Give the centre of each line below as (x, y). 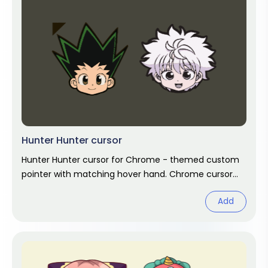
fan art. (37, 188)
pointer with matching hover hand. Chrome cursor (127, 174)
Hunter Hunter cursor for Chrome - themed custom (130, 160)
